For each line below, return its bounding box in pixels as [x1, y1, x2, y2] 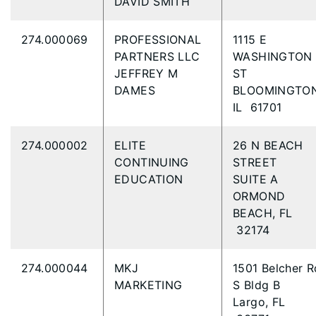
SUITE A [233, 172, 283, 186]
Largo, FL [233, 295, 286, 309]
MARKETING [114, 278, 186, 292]
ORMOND [233, 189, 286, 203]
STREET [233, 155, 281, 169]
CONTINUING [114, 155, 189, 169]
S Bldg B [233, 278, 284, 292]
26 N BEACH [233, 138, 303, 152]
